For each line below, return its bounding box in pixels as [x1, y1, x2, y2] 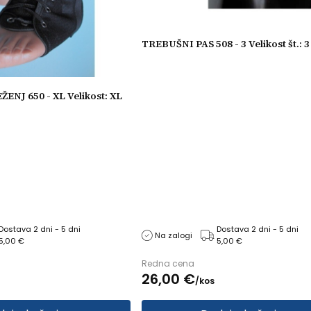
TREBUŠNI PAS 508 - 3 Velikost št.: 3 [142, 36, 310, 51]
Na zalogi [155, 229, 192, 241]
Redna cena [142, 258, 194, 270]
